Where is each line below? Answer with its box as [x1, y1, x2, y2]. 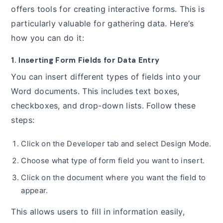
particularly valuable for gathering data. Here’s [11, 18, 194, 29]
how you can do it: [11, 33, 84, 43]
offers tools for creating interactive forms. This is [11, 4, 205, 14]
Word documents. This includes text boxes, [11, 86, 180, 97]
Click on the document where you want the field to [21, 173, 206, 183]
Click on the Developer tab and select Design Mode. [21, 139, 212, 149]
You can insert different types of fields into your [11, 72, 201, 82]
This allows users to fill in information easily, [11, 207, 185, 217]
